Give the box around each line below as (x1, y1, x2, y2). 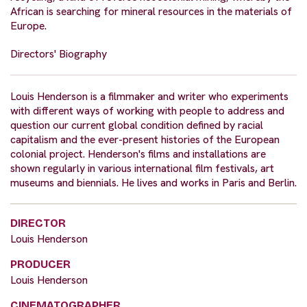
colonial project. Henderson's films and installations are (10, 147, 266, 162)
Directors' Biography (10, 47, 107, 62)
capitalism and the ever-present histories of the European (10, 132, 280, 147)
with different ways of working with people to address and (10, 103, 284, 119)
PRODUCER (10, 258, 71, 271)
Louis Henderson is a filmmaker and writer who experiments (10, 89, 288, 104)
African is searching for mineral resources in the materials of (10, 4, 292, 19)
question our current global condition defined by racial (10, 118, 263, 133)
